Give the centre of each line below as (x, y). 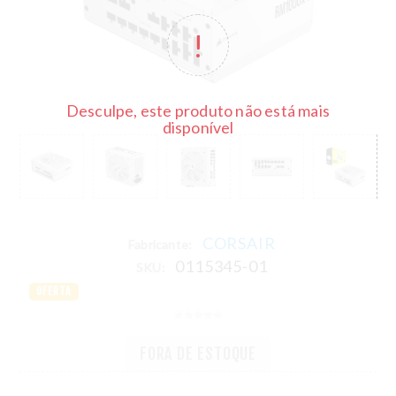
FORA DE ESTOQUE (198, 354)
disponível (198, 127)
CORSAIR (239, 243)
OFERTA (54, 291)
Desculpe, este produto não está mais (198, 110)
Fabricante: (160, 244)
